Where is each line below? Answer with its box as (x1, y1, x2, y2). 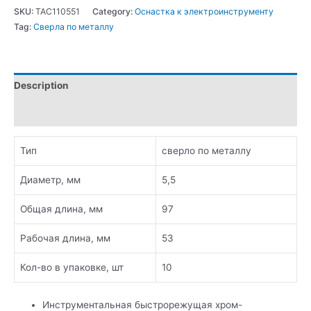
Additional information (14, 107, 119, 118)
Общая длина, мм (20, 203, 103, 215)
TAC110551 (35, 6, 80, 17)
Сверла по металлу (33, 21, 114, 32)
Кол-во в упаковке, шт (20, 261, 124, 273)
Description (14, 80, 69, 92)
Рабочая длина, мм (20, 232, 110, 244)
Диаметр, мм (20, 174, 81, 185)
